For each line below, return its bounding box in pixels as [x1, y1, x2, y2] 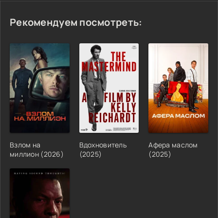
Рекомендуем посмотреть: [10, 15, 143, 29]
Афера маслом [148, 140, 198, 149]
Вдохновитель [79, 140, 127, 149]
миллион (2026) [10, 149, 64, 159]
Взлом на [10, 140, 41, 149]
